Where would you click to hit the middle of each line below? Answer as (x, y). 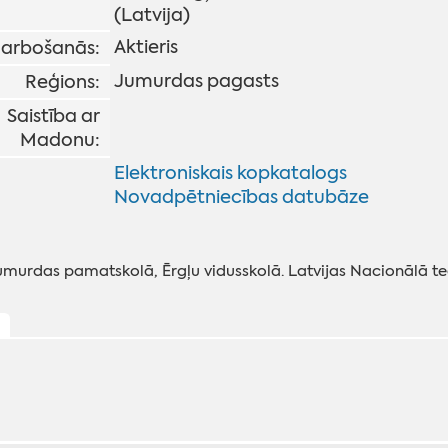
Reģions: (62, 82)
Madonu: (59, 140)
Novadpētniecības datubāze (241, 197)
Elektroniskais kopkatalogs (230, 173)
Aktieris (145, 47)
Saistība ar (53, 116)
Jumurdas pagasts (196, 81)
